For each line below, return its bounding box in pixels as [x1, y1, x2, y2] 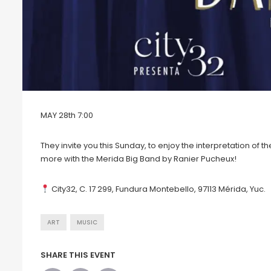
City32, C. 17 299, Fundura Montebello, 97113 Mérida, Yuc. [49, 183, 266, 195]
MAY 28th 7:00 [41, 109, 93, 122]
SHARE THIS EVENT [41, 249, 116, 261]
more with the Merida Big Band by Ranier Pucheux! [41, 153, 237, 165]
